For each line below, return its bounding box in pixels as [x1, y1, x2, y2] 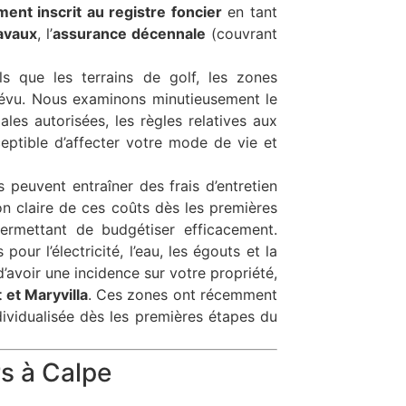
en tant [221, 2, 278, 21]
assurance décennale [52, 24, 206, 43]
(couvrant [205, 24, 278, 43]
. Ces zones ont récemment [87, 285, 278, 304]
